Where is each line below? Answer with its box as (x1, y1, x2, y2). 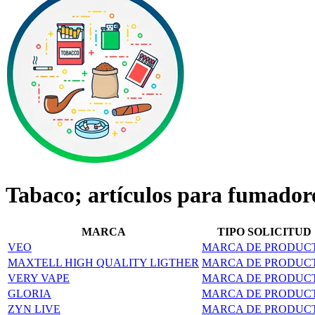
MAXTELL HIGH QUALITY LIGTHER (8, 256, 199, 269)
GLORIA (8, 287, 51, 300)
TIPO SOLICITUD (217, 225, 311, 238)
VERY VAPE (8, 271, 70, 284)
